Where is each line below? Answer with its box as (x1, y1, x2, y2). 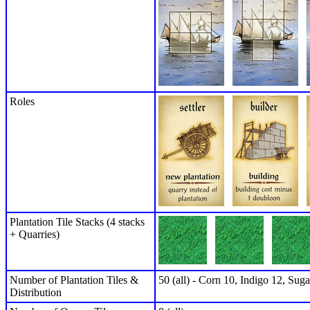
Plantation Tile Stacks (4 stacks (10, 215, 145, 228)
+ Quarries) (10, 228, 60, 240)
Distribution (10, 286, 62, 298)
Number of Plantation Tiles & (10, 273, 138, 286)
